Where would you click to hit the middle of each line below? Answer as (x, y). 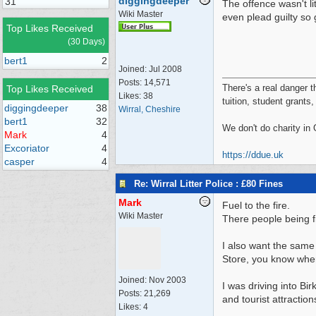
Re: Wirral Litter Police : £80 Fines (208, 183)
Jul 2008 (165, 69)
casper (19, 162)
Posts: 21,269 (145, 293)
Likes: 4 (133, 307)
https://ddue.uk (253, 155)
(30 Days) (86, 42)
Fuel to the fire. (256, 205)
